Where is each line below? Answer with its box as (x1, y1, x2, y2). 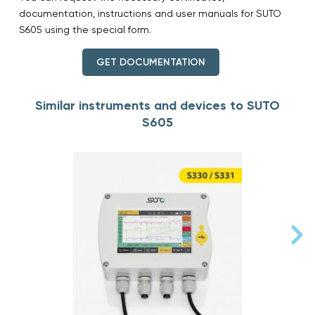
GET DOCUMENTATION (96, 56, 205, 68)
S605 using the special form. (19, 23, 151, 35)
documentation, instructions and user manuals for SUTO (19, 7, 281, 19)
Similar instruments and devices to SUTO (35, 97, 280, 113)
